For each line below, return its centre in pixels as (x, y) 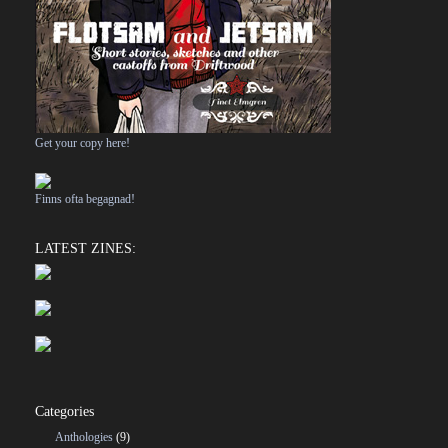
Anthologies (84, 437)
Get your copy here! (82, 143)
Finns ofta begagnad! (85, 199)
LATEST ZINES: (85, 248)
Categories (64, 411)
